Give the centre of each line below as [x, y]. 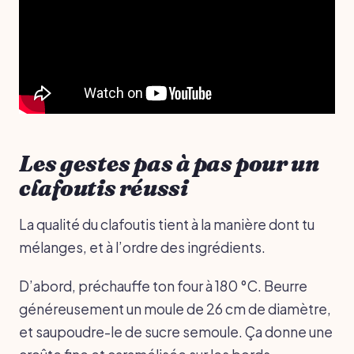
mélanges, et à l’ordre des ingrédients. [142, 247]
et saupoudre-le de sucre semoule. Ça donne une [176, 331]
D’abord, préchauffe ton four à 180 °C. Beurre [163, 286]
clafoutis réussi [104, 188]
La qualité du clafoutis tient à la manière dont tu [167, 224]
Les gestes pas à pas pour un [169, 163]
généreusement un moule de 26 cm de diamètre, [175, 309]
